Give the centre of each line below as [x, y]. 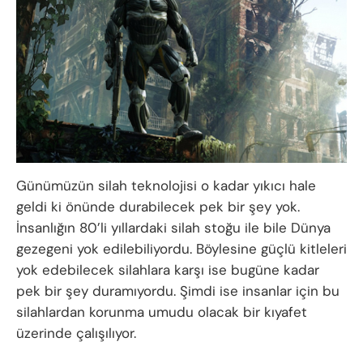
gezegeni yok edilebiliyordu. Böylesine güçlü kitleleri [181, 248]
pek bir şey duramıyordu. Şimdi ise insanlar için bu [178, 290]
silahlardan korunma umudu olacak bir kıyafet [162, 312]
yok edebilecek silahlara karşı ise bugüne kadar [168, 269]
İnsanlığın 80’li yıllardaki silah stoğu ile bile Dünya [173, 227]
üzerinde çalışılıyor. [76, 333]
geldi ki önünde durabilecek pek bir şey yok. [158, 206]
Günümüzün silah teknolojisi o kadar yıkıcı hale [166, 185]
